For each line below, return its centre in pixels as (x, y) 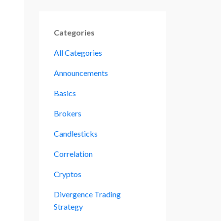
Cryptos (67, 174)
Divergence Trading (87, 194)
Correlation (73, 153)
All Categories (78, 52)
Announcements (81, 73)
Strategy (68, 206)
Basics (65, 93)
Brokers (67, 113)
